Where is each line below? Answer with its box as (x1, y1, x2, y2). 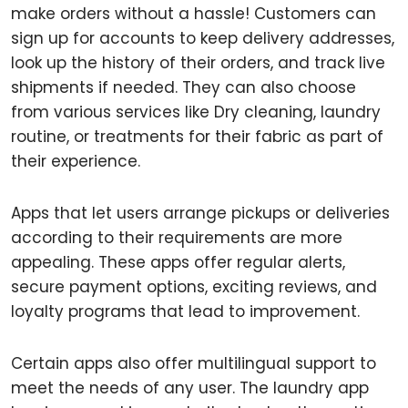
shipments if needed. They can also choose (11, 76, 356, 98)
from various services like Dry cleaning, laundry (11, 101, 381, 123)
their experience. (11, 150, 140, 172)
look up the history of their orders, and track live (11, 52, 385, 74)
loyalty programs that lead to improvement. (11, 301, 360, 322)
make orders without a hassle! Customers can (11, 3, 376, 25)
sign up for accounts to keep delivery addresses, (11, 27, 394, 49)
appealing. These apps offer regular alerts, (11, 251, 345, 273)
